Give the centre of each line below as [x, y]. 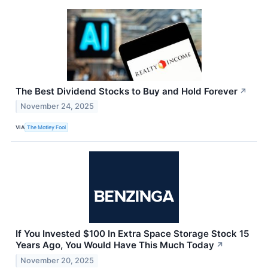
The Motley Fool [47, 127]
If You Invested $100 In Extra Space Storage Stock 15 [133, 234]
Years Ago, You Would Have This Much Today [115, 245]
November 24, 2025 [57, 106]
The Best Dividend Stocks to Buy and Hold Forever [127, 91]
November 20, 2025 [57, 261]
